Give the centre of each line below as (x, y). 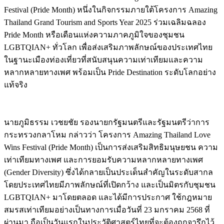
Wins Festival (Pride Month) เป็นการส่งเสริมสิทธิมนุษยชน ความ (111, 147)
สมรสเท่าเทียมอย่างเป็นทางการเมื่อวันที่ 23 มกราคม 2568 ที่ (107, 210)
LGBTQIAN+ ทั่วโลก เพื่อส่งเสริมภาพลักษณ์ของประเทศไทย (108, 47)
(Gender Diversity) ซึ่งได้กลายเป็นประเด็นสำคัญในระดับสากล (108, 172)
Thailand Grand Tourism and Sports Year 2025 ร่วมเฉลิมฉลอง (105, 22)
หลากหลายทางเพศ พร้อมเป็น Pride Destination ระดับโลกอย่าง (110, 72)
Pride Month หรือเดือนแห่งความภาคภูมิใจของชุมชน (94, 35)
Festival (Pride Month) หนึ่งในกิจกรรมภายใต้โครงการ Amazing (111, 10)
